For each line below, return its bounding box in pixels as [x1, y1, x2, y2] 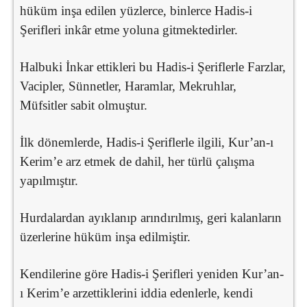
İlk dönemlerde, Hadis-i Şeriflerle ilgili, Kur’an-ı [20, 134, 273, 149]
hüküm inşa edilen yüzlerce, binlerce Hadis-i [20, 3, 252, 18]
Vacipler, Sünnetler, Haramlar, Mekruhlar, [20, 78, 236, 93]
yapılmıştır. [20, 173, 78, 188]
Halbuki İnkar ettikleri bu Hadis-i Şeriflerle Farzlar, [20, 59, 286, 74]
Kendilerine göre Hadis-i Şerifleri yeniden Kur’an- [20, 266, 284, 281]
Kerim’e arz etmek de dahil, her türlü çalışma [20, 153, 254, 169]
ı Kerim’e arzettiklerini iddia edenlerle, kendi [20, 285, 253, 300]
